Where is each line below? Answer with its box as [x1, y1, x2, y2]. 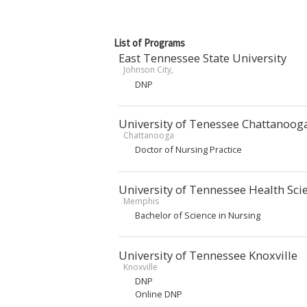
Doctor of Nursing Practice [134, 143, 242, 156]
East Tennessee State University [119, 50, 287, 66]
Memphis [123, 195, 159, 207]
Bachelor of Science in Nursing [134, 209, 260, 222]
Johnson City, [123, 64, 173, 76]
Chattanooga [123, 130, 174, 142]
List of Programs [114, 36, 185, 50]
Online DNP [134, 288, 182, 301]
